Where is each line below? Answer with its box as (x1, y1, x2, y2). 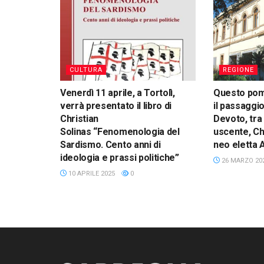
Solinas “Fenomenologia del (60, 126, 180, 138)
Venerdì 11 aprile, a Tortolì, (60, 87, 175, 99)
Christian (60, 113, 99, 125)
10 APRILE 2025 (67, 170, 115, 178)
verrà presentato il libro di (60, 100, 172, 112)
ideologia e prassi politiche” (60, 152, 179, 164)
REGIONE (222, 66, 254, 74)
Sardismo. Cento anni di (60, 139, 161, 151)
